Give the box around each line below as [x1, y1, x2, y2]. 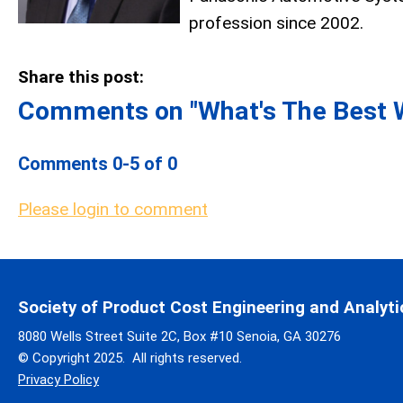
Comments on [18, 96, 190, 126]
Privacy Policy [18, 372, 99, 388]
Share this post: [18, 67, 144, 87]
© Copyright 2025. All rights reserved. [18, 350, 242, 366]
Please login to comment [18, 199, 208, 219]
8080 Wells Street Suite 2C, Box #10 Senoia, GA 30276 [18, 328, 341, 345]
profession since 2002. [189, 13, 363, 33]
